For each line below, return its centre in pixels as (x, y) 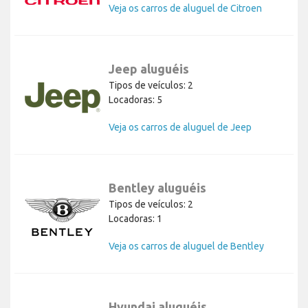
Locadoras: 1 (135, 219)
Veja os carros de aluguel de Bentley (186, 246)
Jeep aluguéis (149, 69)
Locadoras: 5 (135, 100)
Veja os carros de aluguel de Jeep (180, 128)
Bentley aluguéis (157, 188)
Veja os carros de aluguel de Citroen (185, 9)
